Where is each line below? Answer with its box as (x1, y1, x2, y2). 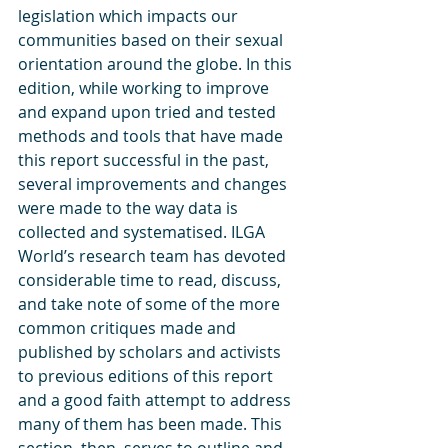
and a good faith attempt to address (18, 389, 295, 411)
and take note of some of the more (18, 293, 284, 315)
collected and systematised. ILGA (18, 221, 269, 243)
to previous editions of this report (18, 365, 277, 387)
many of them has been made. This (18, 413, 286, 435)
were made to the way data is (18, 197, 242, 219)
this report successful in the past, (18, 149, 273, 171)
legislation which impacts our (18, 5, 242, 27)
